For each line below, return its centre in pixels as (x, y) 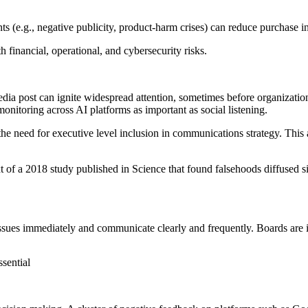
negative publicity (75, 27)
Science (149, 169)
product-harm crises (162, 27)
